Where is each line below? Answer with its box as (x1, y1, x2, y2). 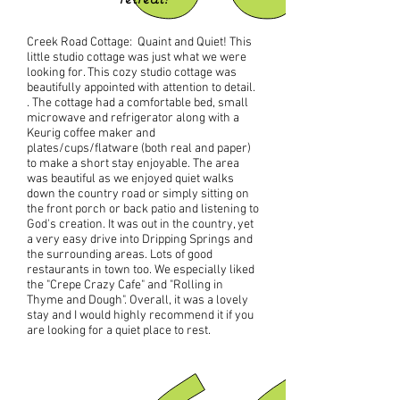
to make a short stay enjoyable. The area (27, 156, 239, 171)
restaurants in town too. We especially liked (27, 262, 254, 278)
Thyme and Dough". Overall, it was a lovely (27, 293, 248, 308)
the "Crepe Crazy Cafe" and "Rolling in (27, 278, 223, 293)
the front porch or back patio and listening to (27, 202, 259, 217)
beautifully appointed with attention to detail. (27, 80, 255, 96)
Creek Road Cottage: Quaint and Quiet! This (27, 35, 252, 50)
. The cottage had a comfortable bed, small (27, 96, 248, 111)
